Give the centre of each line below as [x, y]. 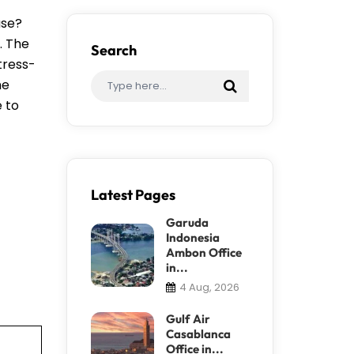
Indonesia [192, 237]
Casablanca [198, 333]
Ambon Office [203, 252]
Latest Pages [133, 194]
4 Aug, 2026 [209, 287]
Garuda [187, 222]
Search [113, 50]
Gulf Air [188, 318]
